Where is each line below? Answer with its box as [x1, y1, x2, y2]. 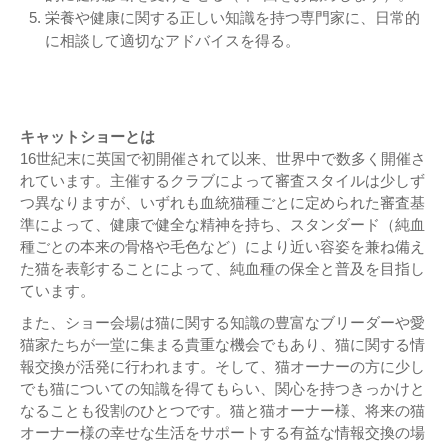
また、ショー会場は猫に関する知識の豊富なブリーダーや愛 [20, 314, 425, 332]
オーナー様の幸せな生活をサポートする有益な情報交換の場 [20, 424, 425, 442]
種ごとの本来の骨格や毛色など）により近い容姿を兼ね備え [20, 238, 425, 256]
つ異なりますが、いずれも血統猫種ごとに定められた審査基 [20, 194, 425, 212]
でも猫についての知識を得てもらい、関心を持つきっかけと [20, 380, 425, 398]
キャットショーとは [20, 128, 155, 146]
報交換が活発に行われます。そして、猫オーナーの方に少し [20, 358, 425, 376]
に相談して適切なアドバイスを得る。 [45, 32, 300, 50]
